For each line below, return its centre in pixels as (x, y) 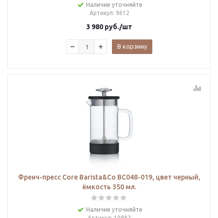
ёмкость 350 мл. (109, 187)
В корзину (132, 46)
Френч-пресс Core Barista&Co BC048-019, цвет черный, (109, 177)
